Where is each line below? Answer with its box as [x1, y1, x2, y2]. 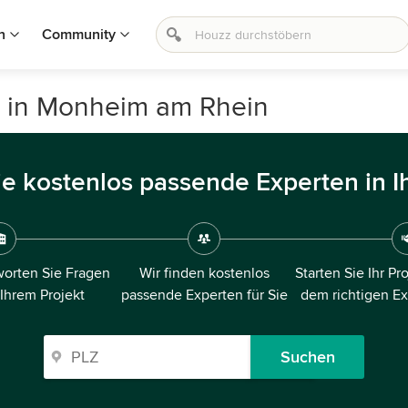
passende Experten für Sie [120, 286, 288, 304]
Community [42, 25, 116, 44]
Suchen [280, 347, 335, 367]
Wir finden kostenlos [138, 264, 270, 282]
